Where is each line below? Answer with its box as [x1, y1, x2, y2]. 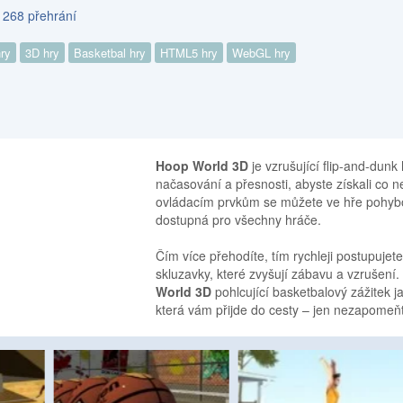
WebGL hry [232, 44, 291, 62]
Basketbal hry [74, 44, 147, 62]
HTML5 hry [160, 44, 219, 62]
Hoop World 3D [156, 157, 249, 175]
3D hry [25, 44, 60, 62]
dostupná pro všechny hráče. [156, 210, 322, 229]
